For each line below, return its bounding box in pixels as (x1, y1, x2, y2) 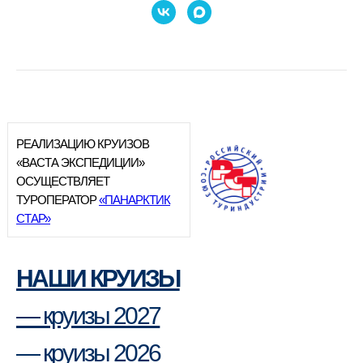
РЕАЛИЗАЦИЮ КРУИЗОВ (16, 136, 149, 151)
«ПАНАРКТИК (99, 192, 170, 207)
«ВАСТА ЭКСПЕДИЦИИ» (16, 155, 144, 169)
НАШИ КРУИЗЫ (16, 264, 180, 292)
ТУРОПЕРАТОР (16, 192, 99, 207)
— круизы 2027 (16, 301, 160, 329)
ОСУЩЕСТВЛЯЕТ (16, 173, 109, 188)
